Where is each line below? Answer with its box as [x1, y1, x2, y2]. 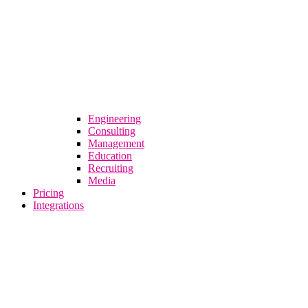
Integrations [33, 199, 84, 211]
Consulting [88, 124, 135, 137]
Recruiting [88, 162, 133, 174]
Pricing [33, 186, 64, 199]
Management [88, 137, 144, 149]
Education [88, 149, 132, 162]
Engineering [88, 112, 141, 124]
